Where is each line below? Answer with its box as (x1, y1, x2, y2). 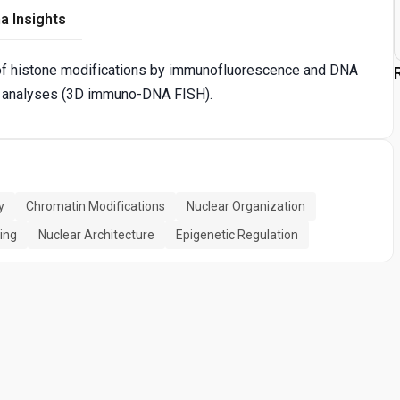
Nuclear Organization (187, 198, 305, 213)
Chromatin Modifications (26, 198, 165, 213)
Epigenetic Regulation (176, 227, 298, 242)
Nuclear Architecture (38, 227, 154, 242)
